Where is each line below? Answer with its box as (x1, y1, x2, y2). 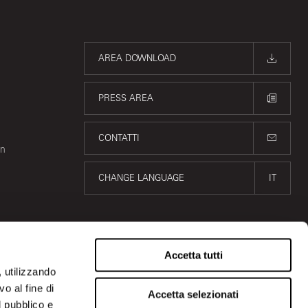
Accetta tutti (164, 249, 223, 261)
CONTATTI (98, 133, 140, 143)
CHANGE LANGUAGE (98, 173, 184, 183)
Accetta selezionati (148, 288, 239, 300)
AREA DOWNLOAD (98, 53, 176, 63)
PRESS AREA (98, 93, 153, 103)
